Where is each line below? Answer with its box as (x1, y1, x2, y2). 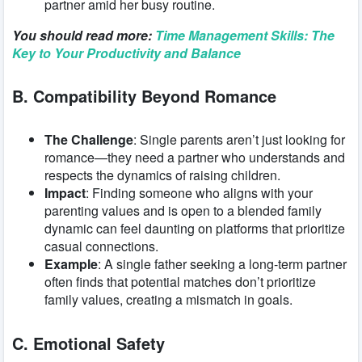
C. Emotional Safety (12, 330, 165, 355)
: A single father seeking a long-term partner (98, 254, 347, 273)
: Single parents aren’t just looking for (133, 129, 345, 149)
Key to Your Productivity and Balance (12, 43, 241, 62)
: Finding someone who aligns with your (86, 183, 313, 202)
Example (44, 254, 98, 273)
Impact (44, 183, 86, 202)
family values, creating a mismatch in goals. (44, 289, 293, 309)
